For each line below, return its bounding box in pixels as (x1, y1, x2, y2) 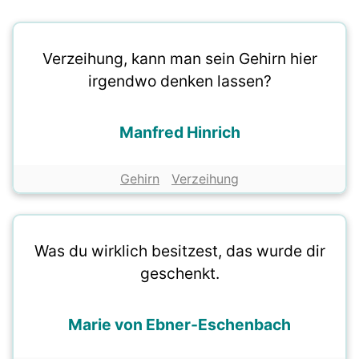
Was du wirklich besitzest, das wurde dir (34, 241, 325, 261)
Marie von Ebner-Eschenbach (68, 315, 291, 335)
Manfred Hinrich (119, 123, 240, 143)
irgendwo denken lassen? (87, 71, 272, 91)
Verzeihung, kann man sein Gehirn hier (42, 49, 317, 69)
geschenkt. (139, 264, 220, 284)
